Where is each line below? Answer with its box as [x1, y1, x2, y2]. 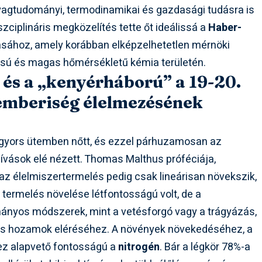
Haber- [208, 20, 242, 36]
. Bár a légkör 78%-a [160, 239, 251, 256]
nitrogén [118, 239, 160, 256]
